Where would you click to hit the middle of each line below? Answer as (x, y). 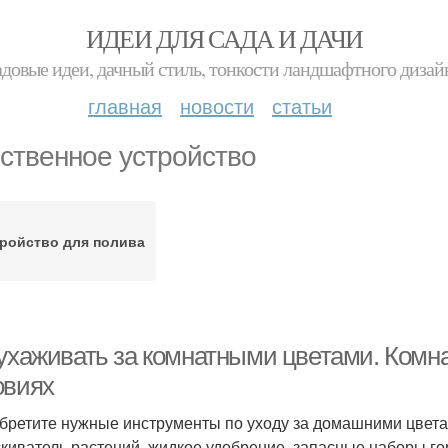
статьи (302, 105)
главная (125, 105)
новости (217, 105)
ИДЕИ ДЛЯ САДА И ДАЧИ (224, 38)
